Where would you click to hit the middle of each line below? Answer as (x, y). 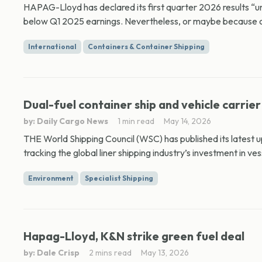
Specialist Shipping (119, 178)
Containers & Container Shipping (146, 46)
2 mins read (110, 253)
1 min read (136, 121)
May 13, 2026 (165, 253)
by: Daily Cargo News (66, 121)
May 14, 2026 (187, 121)
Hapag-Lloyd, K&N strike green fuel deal (134, 236)
